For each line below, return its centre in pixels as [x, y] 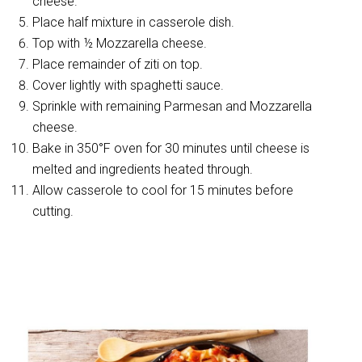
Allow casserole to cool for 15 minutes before [163, 190]
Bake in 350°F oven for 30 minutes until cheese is [171, 148]
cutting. [53, 211]
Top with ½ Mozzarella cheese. [120, 43]
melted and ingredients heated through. [143, 169]
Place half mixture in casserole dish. [133, 22]
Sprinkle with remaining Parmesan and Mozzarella [172, 106]
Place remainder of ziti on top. [118, 64]
